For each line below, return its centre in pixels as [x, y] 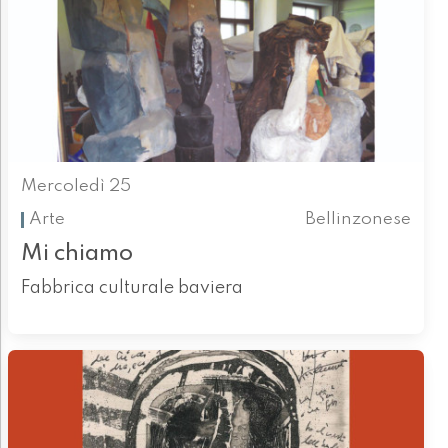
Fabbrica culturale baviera [131, 288]
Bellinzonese [358, 219]
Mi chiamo [76, 254]
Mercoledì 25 [75, 187]
